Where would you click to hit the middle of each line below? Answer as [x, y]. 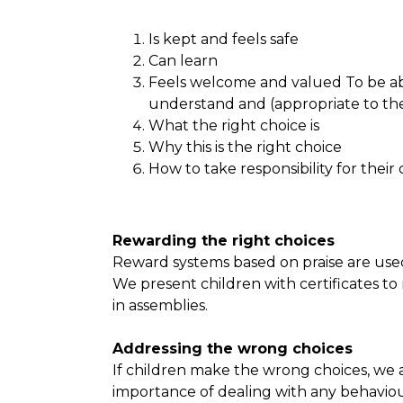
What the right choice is [233, 125]
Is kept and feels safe [223, 39]
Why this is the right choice [245, 147]
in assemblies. [161, 305]
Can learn [183, 61]
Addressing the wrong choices [234, 349]
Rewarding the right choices [225, 241]
